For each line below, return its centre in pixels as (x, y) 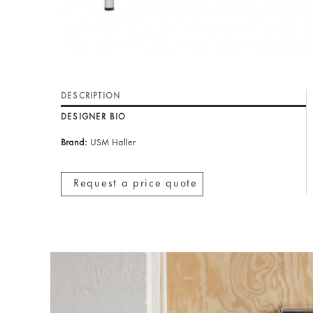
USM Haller (113, 141)
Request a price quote (136, 182)
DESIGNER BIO (94, 116)
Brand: (74, 141)
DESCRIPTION (91, 95)
